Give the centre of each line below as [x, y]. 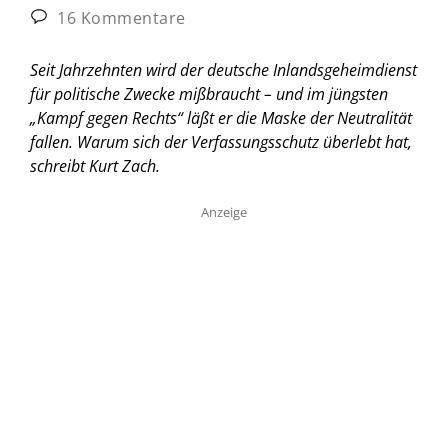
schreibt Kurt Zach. [95, 165]
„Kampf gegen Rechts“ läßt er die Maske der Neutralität [221, 117]
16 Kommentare [119, 17]
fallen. [53, 141]
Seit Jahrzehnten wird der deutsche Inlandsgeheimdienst [223, 69]
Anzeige [224, 211]
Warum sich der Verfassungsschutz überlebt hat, [244, 141]
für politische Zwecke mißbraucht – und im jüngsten [209, 93]
